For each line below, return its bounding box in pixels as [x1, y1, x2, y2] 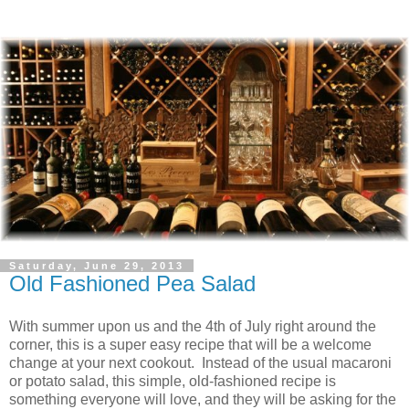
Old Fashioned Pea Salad [9, 270, 256, 296]
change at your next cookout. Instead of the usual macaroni [9, 355, 392, 372]
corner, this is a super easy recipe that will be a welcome [9, 337, 372, 353]
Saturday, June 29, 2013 [9, 259, 184, 271]
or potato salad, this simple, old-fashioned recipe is [9, 373, 336, 390]
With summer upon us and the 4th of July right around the [9, 319, 376, 335]
